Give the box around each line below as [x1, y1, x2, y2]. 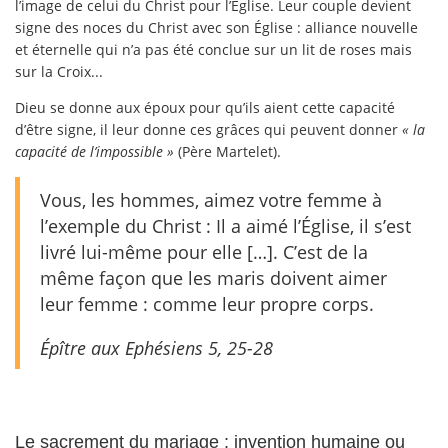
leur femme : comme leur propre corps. [40, 291, 374, 316]
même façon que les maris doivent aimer [40, 265, 387, 290]
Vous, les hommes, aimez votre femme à [40, 187, 382, 212]
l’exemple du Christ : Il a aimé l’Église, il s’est [40, 213, 411, 238]
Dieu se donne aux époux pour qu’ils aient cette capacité [15, 97, 395, 117]
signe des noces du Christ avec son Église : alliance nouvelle [15, 17, 418, 37]
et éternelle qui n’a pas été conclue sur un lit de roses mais [15, 39, 412, 59]
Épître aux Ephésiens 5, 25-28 [40, 335, 273, 360]
